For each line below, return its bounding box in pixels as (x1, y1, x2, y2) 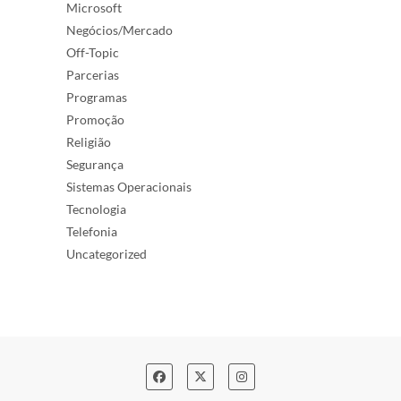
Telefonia (66, 224, 117, 239)
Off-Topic (66, 45, 119, 60)
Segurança (66, 157, 124, 172)
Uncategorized (66, 246, 147, 261)
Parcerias (66, 67, 119, 82)
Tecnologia (66, 201, 126, 217)
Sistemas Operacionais (66, 179, 192, 194)
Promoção (66, 112, 124, 127)
